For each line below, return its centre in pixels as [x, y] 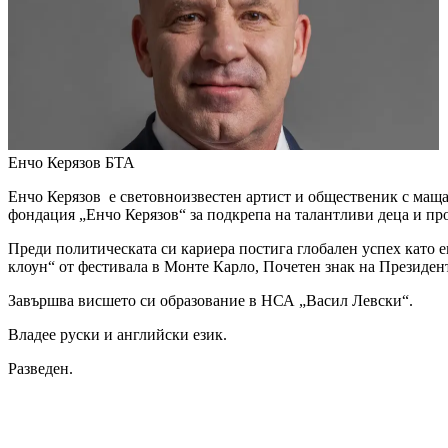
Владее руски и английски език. [119, 335]
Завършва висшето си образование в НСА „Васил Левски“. [212, 301]
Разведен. [40, 369]
